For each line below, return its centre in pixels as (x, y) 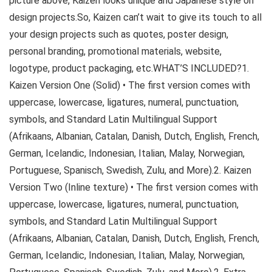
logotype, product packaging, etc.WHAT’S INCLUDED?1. (129, 68)
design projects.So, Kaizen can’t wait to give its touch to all (135, 17)
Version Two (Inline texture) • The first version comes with (134, 187)
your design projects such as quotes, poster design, (119, 34)
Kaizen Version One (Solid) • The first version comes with (130, 85)
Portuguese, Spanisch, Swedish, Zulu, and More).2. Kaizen (130, 170)
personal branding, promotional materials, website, (115, 51)
